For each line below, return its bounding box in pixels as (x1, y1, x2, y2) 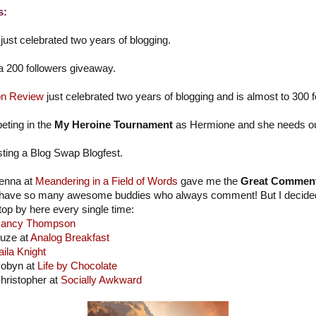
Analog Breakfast (30, 231, 109, 243)
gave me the (177, 175, 241, 187)
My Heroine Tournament (54, 119, 173, 130)
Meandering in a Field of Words (35, 175, 178, 187)
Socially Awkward (60, 274, 142, 286)
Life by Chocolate (37, 260, 117, 272)
